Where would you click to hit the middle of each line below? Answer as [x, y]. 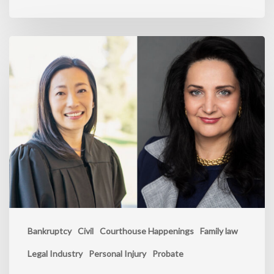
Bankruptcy [50, 231]
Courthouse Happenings [147, 231]
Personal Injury [117, 253]
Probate [168, 253]
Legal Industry [55, 253]
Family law [219, 231]
